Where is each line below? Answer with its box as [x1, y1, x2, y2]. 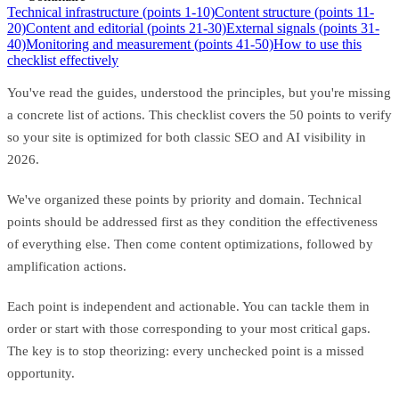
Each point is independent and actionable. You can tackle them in [7, 298, 370, 313]
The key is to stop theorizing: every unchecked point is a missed [7, 343, 364, 358]
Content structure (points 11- [215, 4, 374, 20]
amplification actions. [7, 258, 126, 273]
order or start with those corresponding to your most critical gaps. [7, 321, 370, 336]
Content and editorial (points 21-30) [26, 20, 226, 36]
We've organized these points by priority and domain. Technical [7, 191, 362, 207]
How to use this [273, 36, 362, 52]
